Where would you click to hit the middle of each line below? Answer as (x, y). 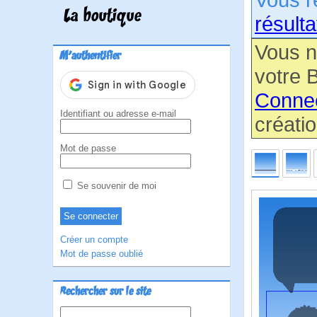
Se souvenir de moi (115, 186)
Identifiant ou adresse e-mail (118, 114)
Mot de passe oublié (102, 254)
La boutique (103, 17)
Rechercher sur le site (105, 292)
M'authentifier (91, 57)
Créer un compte (94, 240)
